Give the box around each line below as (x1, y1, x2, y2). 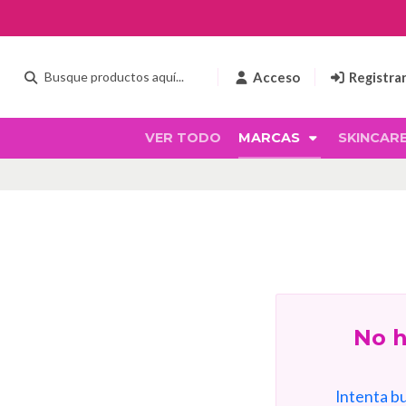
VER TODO (145, 130, 221, 146)
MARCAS (238, 130, 304, 146)
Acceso (252, 69, 300, 85)
